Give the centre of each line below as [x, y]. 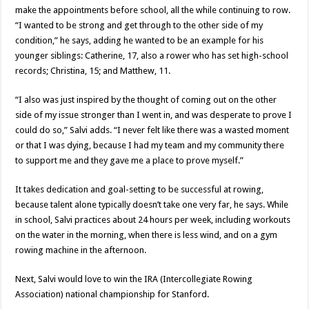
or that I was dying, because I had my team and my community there [150, 146]
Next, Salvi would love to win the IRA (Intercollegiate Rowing [134, 279]
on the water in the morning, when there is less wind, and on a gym [147, 235]
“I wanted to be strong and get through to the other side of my [139, 26]
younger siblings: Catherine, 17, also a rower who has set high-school [152, 56]
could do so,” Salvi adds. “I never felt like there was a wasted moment [152, 130]
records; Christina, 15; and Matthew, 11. [93, 71]
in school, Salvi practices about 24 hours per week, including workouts [153, 220]
